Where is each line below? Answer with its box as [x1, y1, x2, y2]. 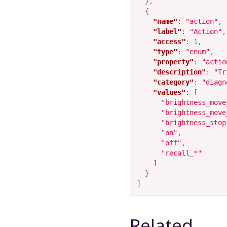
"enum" [185, 48, 210, 56]
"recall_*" [161, 149, 202, 158]
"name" [153, 17, 177, 26]
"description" [153, 68, 206, 77]
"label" [153, 27, 181, 36]
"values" [153, 88, 185, 97]
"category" [153, 78, 194, 87]
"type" [153, 48, 177, 56]
